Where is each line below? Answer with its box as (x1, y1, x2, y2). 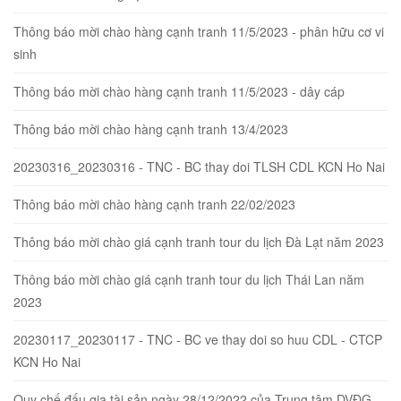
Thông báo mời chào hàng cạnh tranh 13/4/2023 (13, 119, 288, 138)
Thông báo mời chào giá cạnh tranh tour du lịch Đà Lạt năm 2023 (13, 232, 384, 251)
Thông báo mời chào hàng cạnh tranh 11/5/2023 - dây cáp (13, 81, 345, 100)
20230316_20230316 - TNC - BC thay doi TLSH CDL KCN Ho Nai (13, 157, 385, 175)
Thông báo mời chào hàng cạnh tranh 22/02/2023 (13, 194, 295, 213)
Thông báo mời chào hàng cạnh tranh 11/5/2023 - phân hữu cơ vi (13, 21, 384, 40)
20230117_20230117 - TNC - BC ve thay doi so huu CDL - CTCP (13, 329, 382, 348)
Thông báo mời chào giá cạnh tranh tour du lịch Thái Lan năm (13, 269, 364, 288)
